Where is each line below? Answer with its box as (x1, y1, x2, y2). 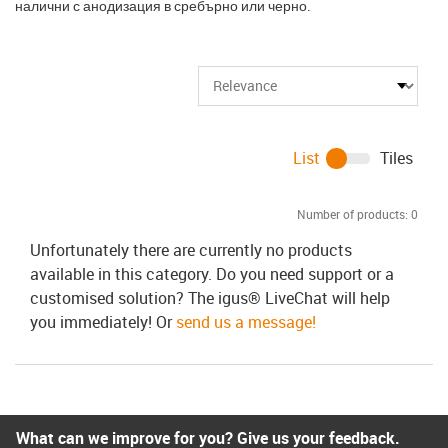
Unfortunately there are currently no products (30, 238, 352, 261)
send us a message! (176, 310, 316, 333)
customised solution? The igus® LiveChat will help (30, 286, 390, 309)
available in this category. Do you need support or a (30, 262, 394, 285)
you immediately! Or (30, 310, 176, 333)
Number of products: (297, 205, 408, 222)
